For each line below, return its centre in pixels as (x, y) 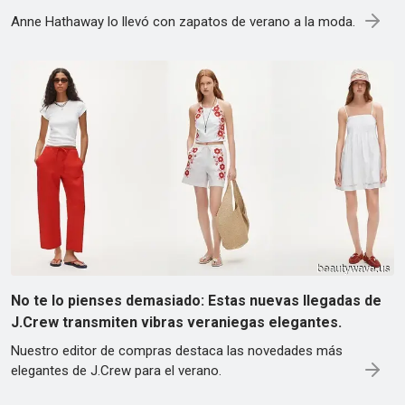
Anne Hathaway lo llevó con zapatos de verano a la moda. (183, 21)
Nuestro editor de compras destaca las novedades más (177, 351)
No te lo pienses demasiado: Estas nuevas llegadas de (196, 301)
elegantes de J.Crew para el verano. (116, 371)
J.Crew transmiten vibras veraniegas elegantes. (176, 323)
